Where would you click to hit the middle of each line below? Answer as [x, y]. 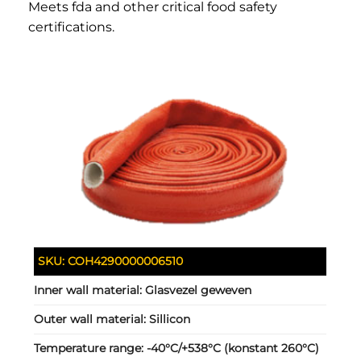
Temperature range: [91, 349]
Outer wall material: [92, 320]
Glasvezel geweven [199, 290]
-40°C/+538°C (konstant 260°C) [233, 349]
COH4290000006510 [126, 261]
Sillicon [170, 320]
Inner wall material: [90, 290]
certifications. [71, 27]
